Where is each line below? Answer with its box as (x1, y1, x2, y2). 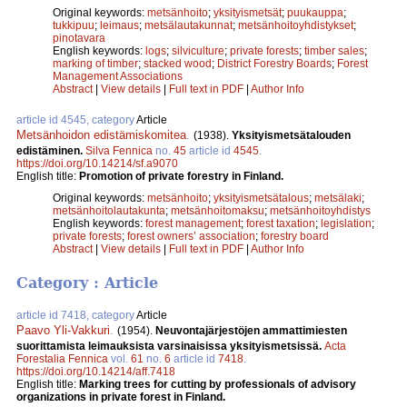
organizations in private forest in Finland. (16, 391, 225, 404)
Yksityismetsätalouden (232, 128, 351, 142)
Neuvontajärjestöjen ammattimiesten (155, 324, 347, 338)
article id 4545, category (16, 113, 136, 126)
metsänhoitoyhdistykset (238, 18, 353, 32)
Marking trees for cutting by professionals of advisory (79, 378, 356, 392)
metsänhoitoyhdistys (270, 203, 371, 217)
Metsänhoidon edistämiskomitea (16, 127, 186, 142)
